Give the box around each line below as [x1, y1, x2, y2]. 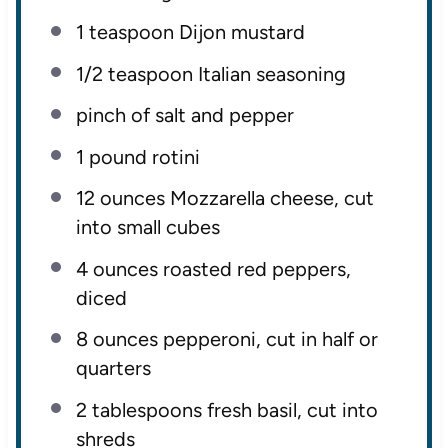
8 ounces [75, 327, 158, 352]
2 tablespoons [75, 397, 202, 422]
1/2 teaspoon [75, 61, 193, 86]
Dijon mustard [173, 20, 305, 45]
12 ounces [75, 186, 165, 211]
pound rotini [83, 144, 200, 169]
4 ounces [75, 256, 158, 281]
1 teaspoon [75, 20, 174, 45]
